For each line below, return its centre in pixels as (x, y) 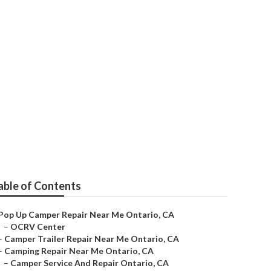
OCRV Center (38, 227)
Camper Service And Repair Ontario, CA (90, 263)
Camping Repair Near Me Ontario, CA (79, 251)
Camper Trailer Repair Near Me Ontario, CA (92, 239)
